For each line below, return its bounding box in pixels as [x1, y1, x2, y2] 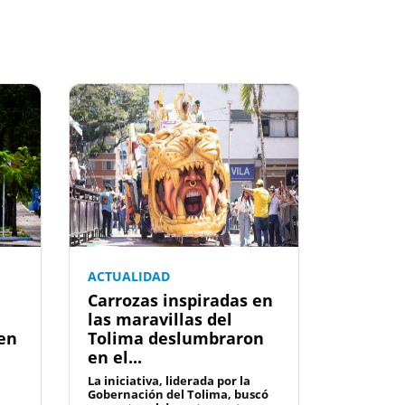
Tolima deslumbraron [88, 327, 264, 350]
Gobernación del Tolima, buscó [88, 386, 268, 403]
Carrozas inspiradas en [88, 289, 273, 312]
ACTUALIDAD [88, 268, 170, 286]
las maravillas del [88, 308, 232, 331]
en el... [88, 346, 142, 369]
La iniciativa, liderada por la [88, 372, 250, 390]
